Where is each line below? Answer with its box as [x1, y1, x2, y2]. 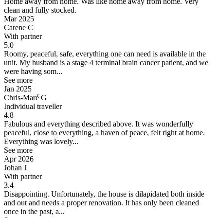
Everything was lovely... [4, 137, 78, 145]
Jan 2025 [4, 84, 32, 93]
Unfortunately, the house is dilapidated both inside [49, 189, 204, 198]
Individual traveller [4, 102, 62, 110]
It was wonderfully [133, 119, 193, 128]
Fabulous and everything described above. [4, 119, 133, 128]
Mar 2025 [4, 14, 34, 23]
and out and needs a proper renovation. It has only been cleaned [4, 198, 199, 207]
